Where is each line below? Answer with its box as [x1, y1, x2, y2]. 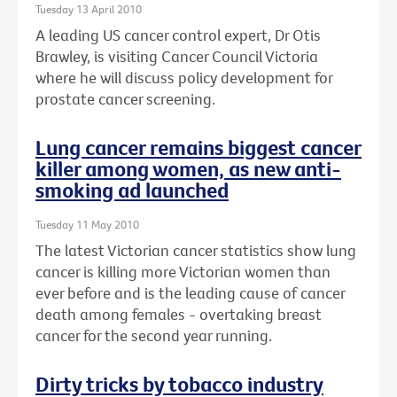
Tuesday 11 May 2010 [35, 217, 139, 232]
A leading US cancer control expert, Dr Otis [35, 25, 321, 46]
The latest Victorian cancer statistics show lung [35, 240, 356, 261]
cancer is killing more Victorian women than [35, 261, 331, 283]
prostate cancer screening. [35, 89, 215, 110]
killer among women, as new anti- [35, 155, 341, 183]
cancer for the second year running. [35, 325, 272, 346]
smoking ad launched [35, 176, 229, 204]
